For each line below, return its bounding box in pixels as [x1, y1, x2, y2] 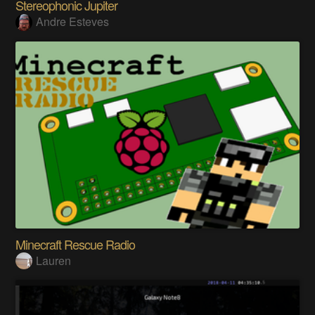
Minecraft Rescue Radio [15, 234, 136, 253]
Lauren [36, 252, 72, 269]
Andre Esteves [36, 13, 110, 30]
